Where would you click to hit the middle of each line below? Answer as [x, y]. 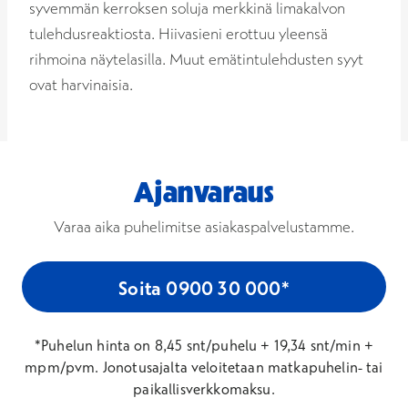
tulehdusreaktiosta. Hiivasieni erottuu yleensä [178, 33]
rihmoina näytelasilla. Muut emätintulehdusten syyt [196, 59]
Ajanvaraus [204, 192]
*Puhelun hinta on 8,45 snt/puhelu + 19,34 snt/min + [204, 345]
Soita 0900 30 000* [204, 288]
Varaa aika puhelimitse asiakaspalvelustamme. [204, 226]
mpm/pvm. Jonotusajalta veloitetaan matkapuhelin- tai [204, 367]
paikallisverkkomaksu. [204, 389]
